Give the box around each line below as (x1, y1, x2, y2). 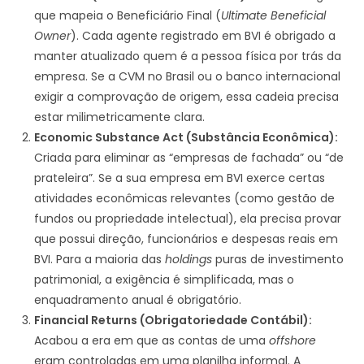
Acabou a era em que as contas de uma (34, 331, 270, 349)
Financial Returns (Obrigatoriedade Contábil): (34, 311, 313, 328)
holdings (165, 250, 213, 267)
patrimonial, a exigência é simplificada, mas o (34, 271, 295, 288)
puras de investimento (212, 250, 344, 267)
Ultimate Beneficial (221, 6, 327, 24)
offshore (269, 331, 317, 349)
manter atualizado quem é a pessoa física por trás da (34, 47, 342, 64)
